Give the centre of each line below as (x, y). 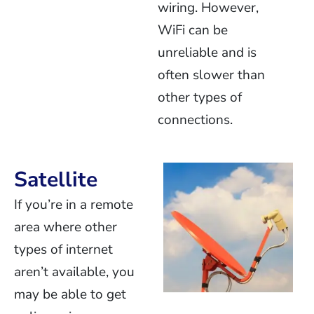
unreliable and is (207, 53)
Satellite (56, 180)
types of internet (63, 250)
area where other (66, 227)
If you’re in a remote (74, 205)
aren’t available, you (74, 272)
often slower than (212, 75)
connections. (196, 120)
